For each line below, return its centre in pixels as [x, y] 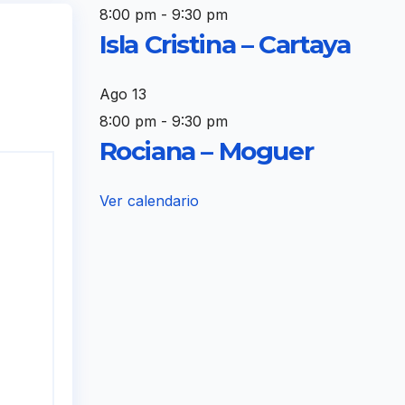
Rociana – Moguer [206, 151]
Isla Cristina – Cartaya [225, 44]
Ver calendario [149, 201]
